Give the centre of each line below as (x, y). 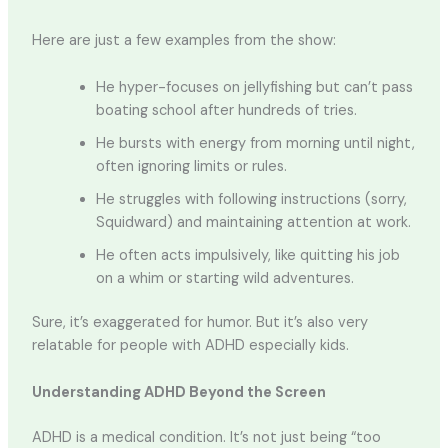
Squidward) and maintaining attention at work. (253, 222)
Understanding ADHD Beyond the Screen (178, 392)
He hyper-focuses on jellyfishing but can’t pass (254, 87)
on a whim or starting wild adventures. (224, 278)
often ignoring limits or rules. (191, 166)
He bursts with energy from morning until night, (255, 143)
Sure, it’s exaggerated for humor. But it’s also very (199, 323)
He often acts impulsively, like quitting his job (247, 255)
